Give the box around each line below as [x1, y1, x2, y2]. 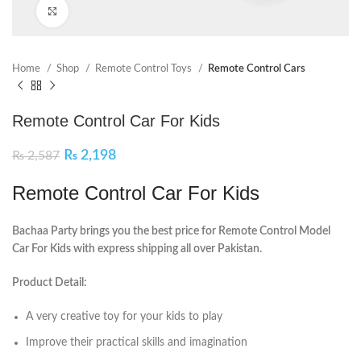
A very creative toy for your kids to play [26, 311, 222, 322]
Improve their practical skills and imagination [26, 337, 247, 348]
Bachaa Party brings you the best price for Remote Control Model [12, 226, 330, 237]
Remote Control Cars [208, 63, 305, 74]
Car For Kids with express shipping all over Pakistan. [12, 243, 262, 255]
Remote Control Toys [95, 63, 194, 74]
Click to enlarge [68, 6, 140, 16]
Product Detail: [12, 277, 87, 288]
